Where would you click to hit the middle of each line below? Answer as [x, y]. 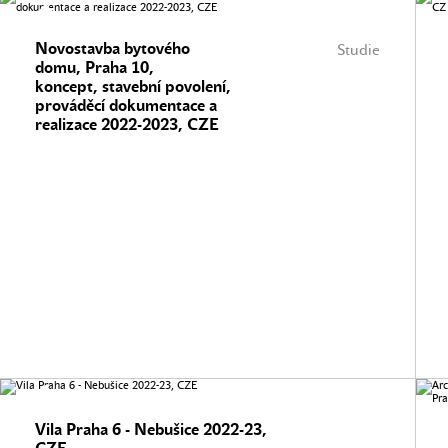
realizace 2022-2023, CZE [127, 124]
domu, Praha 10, [94, 67]
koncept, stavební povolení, [133, 86]
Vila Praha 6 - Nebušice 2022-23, [151, 429]
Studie [358, 50]
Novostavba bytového [112, 48]
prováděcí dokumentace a [126, 105]
